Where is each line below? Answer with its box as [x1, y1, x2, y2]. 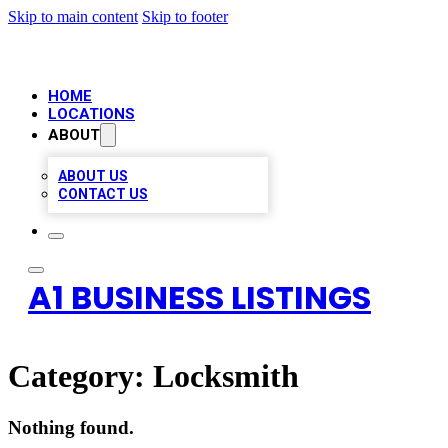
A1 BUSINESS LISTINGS [28, 275, 371, 320]
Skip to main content [8, 8, 138, 25]
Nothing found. [8, 416, 134, 438]
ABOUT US [58, 168, 128, 184]
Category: [8, 358, 153, 395]
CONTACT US [58, 186, 148, 202]
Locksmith [153, 358, 299, 395]
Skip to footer [142, 8, 228, 25]
